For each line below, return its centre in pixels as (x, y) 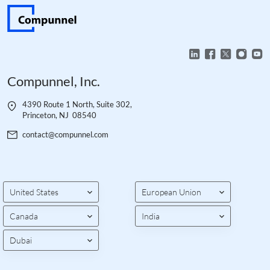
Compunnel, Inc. (54, 81)
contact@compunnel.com (65, 134)
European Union (171, 192)
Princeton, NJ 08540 (59, 115)
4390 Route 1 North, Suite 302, (77, 104)
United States (34, 192)
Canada (24, 216)
